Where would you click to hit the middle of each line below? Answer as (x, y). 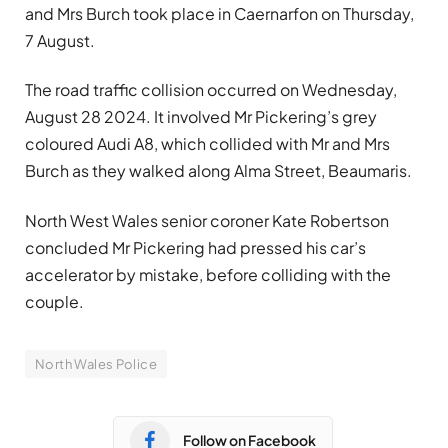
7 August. (60, 41)
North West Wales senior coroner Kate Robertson (207, 220)
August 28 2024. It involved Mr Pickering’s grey (201, 117)
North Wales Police (96, 363)
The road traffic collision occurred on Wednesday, (211, 90)
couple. (54, 301)
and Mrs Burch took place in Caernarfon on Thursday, (219, 14)
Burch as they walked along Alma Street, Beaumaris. (218, 171)
